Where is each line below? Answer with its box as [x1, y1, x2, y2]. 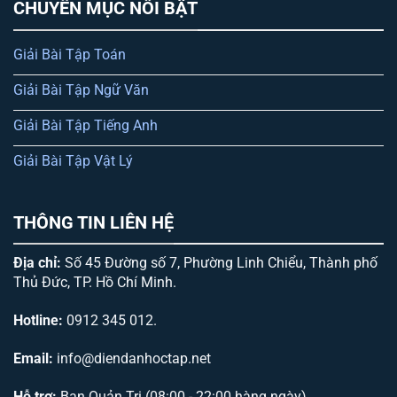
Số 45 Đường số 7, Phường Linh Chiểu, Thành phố [61, 254, 378, 272]
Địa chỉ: [13, 254, 61, 272]
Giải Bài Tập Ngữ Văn [13, 82, 149, 99]
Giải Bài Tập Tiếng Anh [13, 117, 158, 135]
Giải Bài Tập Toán [13, 46, 126, 64]
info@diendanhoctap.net [57, 349, 211, 367]
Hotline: [13, 311, 63, 329]
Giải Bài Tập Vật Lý [13, 152, 133, 170]
